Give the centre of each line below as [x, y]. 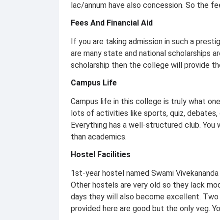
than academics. [99, 137]
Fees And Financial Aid [112, 23]
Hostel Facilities [101, 154]
